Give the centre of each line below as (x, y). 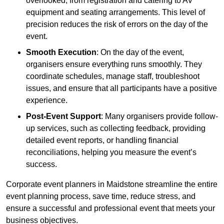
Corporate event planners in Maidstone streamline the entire (112, 184)
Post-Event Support (63, 116)
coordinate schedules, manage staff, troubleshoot (113, 76)
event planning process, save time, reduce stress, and (101, 196)
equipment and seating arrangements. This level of (115, 12)
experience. (47, 100)
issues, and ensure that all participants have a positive (121, 88)
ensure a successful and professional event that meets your (110, 208)
